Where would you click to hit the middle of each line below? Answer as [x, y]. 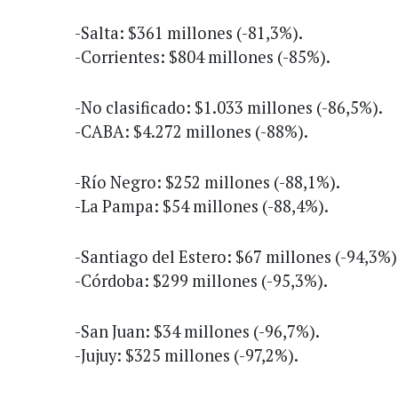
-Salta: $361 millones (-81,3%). [189, 32]
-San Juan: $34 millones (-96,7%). [197, 331]
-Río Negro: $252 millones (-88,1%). [207, 182]
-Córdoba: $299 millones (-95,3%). [201, 280]
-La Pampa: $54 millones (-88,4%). [202, 206]
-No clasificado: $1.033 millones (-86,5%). [229, 107]
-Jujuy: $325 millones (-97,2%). [187, 355]
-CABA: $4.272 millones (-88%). [191, 131]
